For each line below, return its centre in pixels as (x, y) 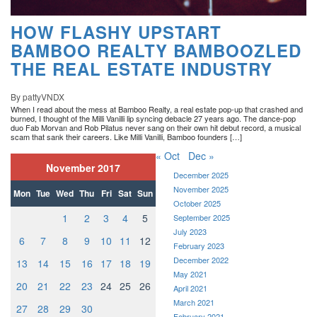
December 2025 (201, 175)
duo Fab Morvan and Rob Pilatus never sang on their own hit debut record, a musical (156, 128)
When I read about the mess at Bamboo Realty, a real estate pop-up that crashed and (157, 109)
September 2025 (202, 218)
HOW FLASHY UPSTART (116, 32)
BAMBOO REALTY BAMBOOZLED (156, 51)
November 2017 (83, 168)
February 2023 (199, 246)
